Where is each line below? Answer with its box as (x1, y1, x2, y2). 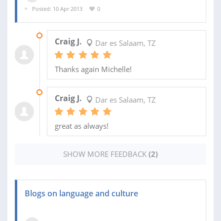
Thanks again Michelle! (54, 64, 132, 74)
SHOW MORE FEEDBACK (63, 149, 148, 159)
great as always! (54, 121, 109, 131)
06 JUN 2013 (46, 88, 78, 96)
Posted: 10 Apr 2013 (32, 4, 82, 12)
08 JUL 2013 (46, 32, 76, 39)
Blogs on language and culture (25, 188, 138, 199)
